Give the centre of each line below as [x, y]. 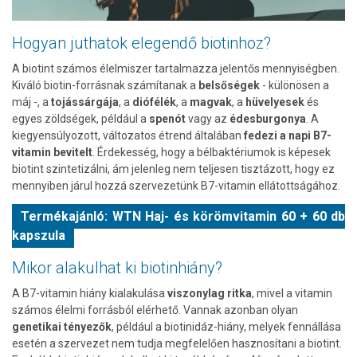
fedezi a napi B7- [288, 135]
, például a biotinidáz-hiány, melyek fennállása [226, 326]
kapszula [39, 235]
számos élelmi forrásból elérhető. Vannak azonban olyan [155, 310]
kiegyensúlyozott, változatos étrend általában [128, 135]
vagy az [209, 118]
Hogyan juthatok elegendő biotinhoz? [141, 43]
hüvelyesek [276, 102]
